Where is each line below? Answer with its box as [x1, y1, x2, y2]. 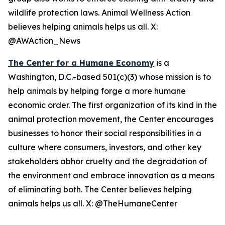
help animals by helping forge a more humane [8, 86, 186, 96]
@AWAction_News [8, 36, 80, 46]
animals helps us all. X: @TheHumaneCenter [8, 198, 177, 208]
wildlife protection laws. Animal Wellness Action [8, 8, 190, 18]
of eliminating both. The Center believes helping [8, 184, 192, 194]
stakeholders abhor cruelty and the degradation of [8, 156, 207, 166]
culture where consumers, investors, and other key [8, 142, 201, 152]
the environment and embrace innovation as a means [8, 170, 214, 180]
